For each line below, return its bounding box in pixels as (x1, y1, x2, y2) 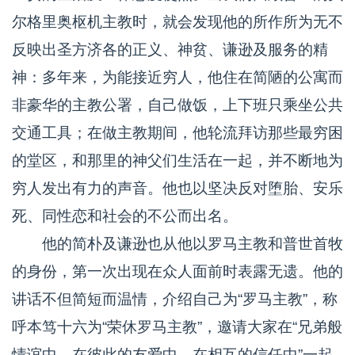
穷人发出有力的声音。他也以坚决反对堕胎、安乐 (12, 180, 343, 197)
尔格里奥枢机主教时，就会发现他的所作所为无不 (12, 13, 343, 30)
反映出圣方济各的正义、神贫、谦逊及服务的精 (12, 41, 328, 58)
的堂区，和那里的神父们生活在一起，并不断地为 (12, 152, 343, 169)
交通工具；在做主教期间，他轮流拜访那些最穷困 (12, 124, 343, 141)
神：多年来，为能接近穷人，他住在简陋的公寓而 (12, 69, 343, 86)
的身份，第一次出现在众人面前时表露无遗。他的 (12, 263, 343, 280)
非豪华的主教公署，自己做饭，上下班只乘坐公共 (12, 97, 343, 113)
